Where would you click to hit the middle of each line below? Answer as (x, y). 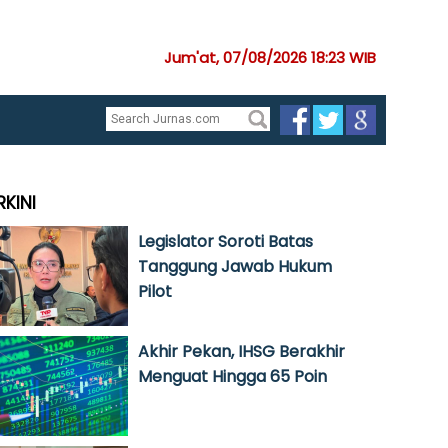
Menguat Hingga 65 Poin (232, 376)
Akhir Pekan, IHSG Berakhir (241, 351)
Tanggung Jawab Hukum (235, 266)
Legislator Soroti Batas (225, 241)
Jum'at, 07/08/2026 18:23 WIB (270, 57)
